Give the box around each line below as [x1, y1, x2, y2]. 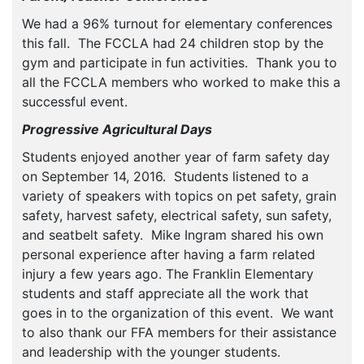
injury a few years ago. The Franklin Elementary [22, 266, 314, 283]
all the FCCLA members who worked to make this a [22, 74, 340, 91]
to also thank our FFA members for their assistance [22, 324, 336, 341]
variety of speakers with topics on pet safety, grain [22, 188, 336, 205]
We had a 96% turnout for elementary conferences [22, 15, 332, 32]
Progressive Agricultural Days [22, 121, 212, 138]
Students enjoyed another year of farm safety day [22, 149, 330, 166]
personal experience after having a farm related [22, 246, 315, 263]
